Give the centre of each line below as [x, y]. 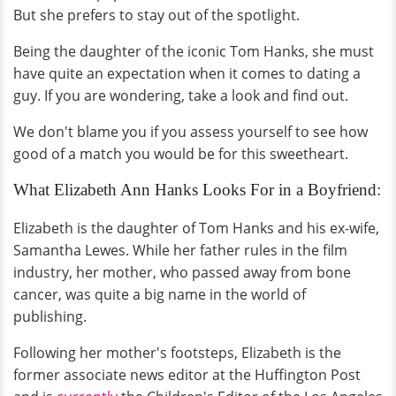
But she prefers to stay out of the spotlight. [156, 15]
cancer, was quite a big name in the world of [160, 294]
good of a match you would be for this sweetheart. [181, 154]
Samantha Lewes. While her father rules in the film [180, 250]
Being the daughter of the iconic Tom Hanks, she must [194, 51]
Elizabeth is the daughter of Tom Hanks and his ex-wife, [196, 228]
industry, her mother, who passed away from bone [182, 272]
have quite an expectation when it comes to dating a [187, 73]
